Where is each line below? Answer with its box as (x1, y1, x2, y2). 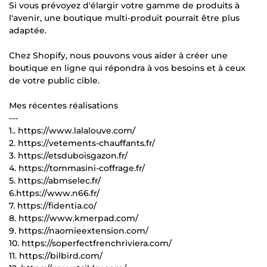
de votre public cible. (9, 74, 100, 86)
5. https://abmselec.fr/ (9, 175, 101, 186)
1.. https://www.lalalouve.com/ (9, 125, 135, 136)
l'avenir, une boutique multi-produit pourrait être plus (9, 12, 240, 23)
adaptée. (9, 24, 46, 36)
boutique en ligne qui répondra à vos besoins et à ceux (9, 62, 246, 73)
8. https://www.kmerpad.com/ (9, 212, 138, 223)
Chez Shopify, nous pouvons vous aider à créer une (9, 49, 228, 61)
